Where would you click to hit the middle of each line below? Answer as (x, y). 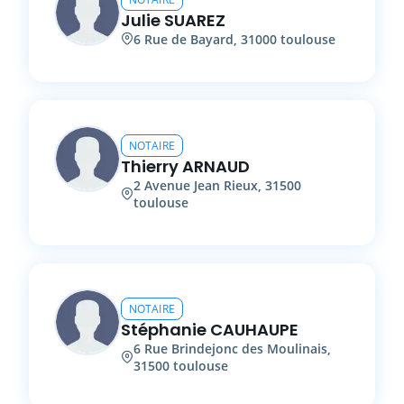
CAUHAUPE (254, 329)
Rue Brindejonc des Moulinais (236, 348)
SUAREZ (195, 20)
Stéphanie (164, 329)
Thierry (150, 166)
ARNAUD (216, 166)
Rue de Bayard (189, 39)
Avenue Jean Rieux (201, 185)
